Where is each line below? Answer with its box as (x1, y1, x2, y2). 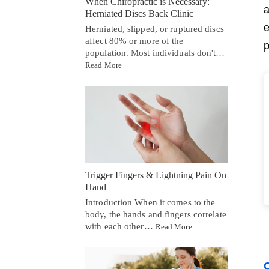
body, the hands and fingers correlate (85, 209, 226, 219)
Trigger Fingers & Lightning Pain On (85, 169, 226, 180)
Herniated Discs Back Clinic (85, 8, 193, 19)
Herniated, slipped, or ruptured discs (85, 23, 224, 34)
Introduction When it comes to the (85, 197, 216, 207)
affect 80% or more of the (85, 35, 184, 46)
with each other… (85, 221, 156, 231)
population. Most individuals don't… (85, 47, 225, 58)
